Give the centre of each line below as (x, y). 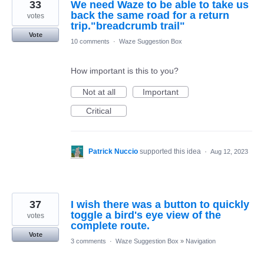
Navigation (201, 241)
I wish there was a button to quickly (160, 204)
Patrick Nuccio (113, 151)
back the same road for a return (150, 15)
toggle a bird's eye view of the (146, 215)
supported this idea (171, 151)
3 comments (88, 241)
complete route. (110, 226)
